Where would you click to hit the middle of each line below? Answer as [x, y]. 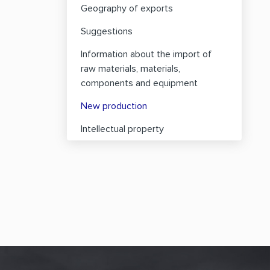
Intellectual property [122, 129]
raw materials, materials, [130, 69]
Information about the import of [146, 54]
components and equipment [139, 83]
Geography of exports [127, 8]
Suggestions [107, 31]
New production [114, 106]
